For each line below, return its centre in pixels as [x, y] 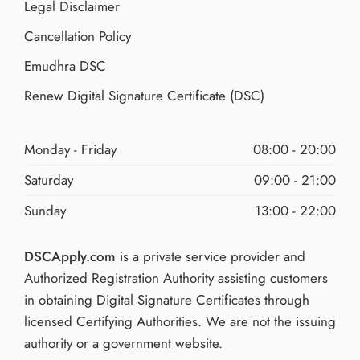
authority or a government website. [123, 344]
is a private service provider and [211, 257]
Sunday [45, 211]
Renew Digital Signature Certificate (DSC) [144, 96]
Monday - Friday [70, 150]
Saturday [49, 180]
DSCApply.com [70, 257]
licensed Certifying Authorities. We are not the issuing [180, 322]
